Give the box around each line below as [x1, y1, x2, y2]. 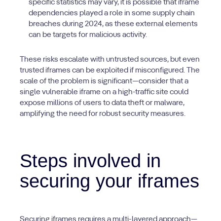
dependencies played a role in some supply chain [29, 9, 195, 17]
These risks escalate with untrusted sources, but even [20, 56, 200, 64]
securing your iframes [20, 171, 199, 191]
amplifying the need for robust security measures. [20, 110, 185, 118]
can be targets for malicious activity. [29, 31, 147, 39]
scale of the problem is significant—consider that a [20, 77, 188, 85]
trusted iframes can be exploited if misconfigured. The [20, 67, 200, 74]
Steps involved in [20, 150, 161, 171]
